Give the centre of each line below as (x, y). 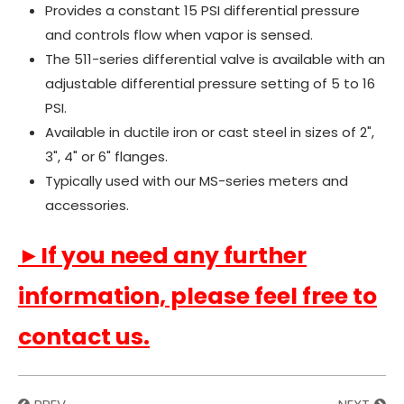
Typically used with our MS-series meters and (197, 181)
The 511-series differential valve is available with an (215, 59)
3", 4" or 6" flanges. (106, 156)
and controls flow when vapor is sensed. (179, 35)
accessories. (87, 205)
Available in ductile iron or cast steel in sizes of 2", (210, 132)
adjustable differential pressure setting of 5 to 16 (210, 83)
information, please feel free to (197, 296)
